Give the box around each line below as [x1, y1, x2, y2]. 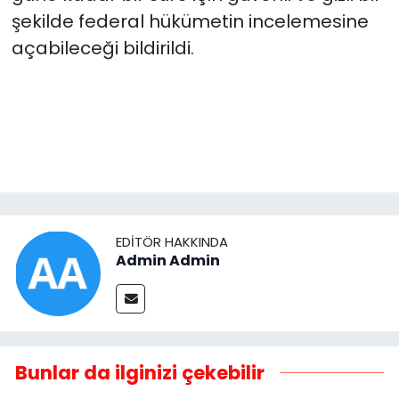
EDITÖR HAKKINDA [116, 232, 228, 252]
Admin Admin [116, 250, 220, 272]
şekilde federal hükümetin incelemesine [11, 8, 369, 34]
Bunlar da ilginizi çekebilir [15, 359, 265, 386]
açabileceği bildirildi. [11, 35, 194, 61]
